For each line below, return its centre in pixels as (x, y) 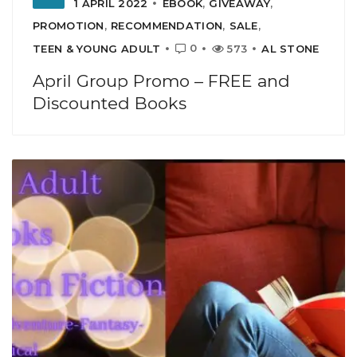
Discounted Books (110, 103)
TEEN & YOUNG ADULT (97, 48)
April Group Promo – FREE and (161, 80)
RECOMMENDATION (167, 25)
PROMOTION (69, 25)
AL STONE (290, 48)
